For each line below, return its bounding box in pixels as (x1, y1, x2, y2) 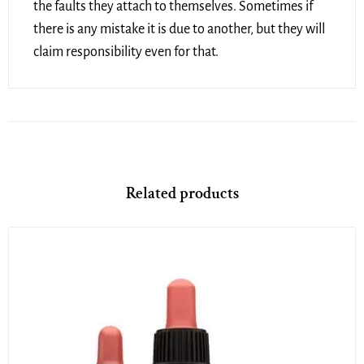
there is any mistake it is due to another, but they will (33, 21, 325, 37)
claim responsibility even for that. (33, 44, 219, 59)
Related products (125, 182, 239, 204)
